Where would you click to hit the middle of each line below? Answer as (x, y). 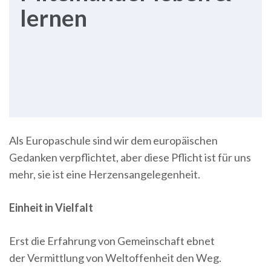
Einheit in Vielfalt (51, 208)
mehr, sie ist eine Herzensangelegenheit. (105, 175)
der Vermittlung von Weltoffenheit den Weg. (116, 258)
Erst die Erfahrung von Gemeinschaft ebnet (112, 241)
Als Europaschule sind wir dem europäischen (113, 141)
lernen (54, 17)
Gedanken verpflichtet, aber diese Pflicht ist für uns (130, 158)
